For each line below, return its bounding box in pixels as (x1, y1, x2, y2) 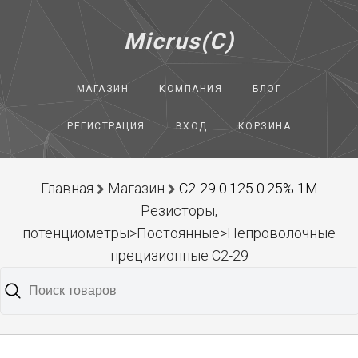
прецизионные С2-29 (109, 247, 249, 264)
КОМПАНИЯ (159, 83, 223, 94)
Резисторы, (141, 202, 217, 219)
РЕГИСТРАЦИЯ (67, 121, 145, 132)
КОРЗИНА (237, 121, 291, 132)
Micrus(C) (123, 28, 235, 54)
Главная (40, 180, 93, 197)
